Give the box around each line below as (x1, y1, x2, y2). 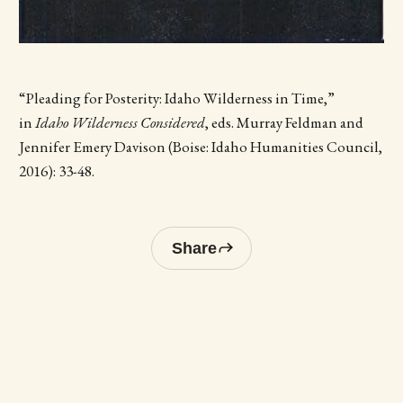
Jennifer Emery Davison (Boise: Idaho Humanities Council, (18, 137, 382, 157)
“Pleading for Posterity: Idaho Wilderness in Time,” (18, 88, 335, 109)
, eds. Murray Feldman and (204, 112, 363, 133)
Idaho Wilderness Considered (34, 112, 205, 133)
